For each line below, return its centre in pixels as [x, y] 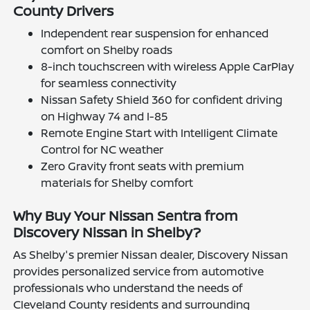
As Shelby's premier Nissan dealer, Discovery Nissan [151, 255]
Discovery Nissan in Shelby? [107, 232]
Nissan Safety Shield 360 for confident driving [162, 100]
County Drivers [64, 11]
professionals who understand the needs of [128, 288]
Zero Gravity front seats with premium [143, 166]
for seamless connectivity [109, 83]
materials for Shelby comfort [117, 183]
